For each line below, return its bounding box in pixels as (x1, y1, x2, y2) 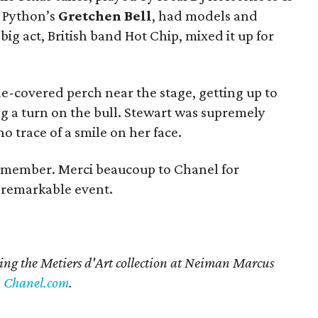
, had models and (152, 7, 258, 24)
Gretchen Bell (58, 7, 152, 24)
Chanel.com (4, 274, 69, 291)
